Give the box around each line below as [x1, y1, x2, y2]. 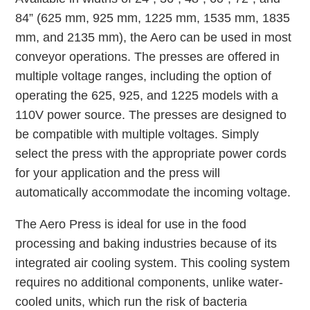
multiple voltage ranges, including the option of [15, 69, 272, 83]
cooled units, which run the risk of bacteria [15, 294, 248, 309]
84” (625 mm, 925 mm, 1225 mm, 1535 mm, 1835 [15, 10, 291, 25]
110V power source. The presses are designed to [15, 107, 287, 122]
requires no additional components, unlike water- [15, 275, 284, 289]
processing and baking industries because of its [15, 236, 277, 250]
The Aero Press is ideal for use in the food [15, 217, 247, 231]
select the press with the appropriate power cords [15, 146, 287, 161]
